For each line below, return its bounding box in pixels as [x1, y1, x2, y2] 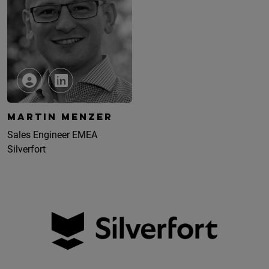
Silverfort [7, 144, 46, 156]
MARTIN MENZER [7, 113, 113, 123]
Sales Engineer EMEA [7, 129, 97, 141]
